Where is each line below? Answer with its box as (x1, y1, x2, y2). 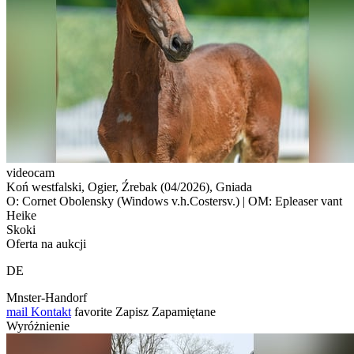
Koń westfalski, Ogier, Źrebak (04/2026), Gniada (6, 179, 252, 194)
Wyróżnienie (6, 318, 70, 333)
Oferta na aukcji (6, 236, 86, 250)
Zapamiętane (152, 304, 216, 318)
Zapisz (115, 304, 149, 318)
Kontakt (28, 304, 71, 318)
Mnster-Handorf (6, 290, 87, 304)
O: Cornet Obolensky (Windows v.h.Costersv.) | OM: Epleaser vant (6, 194, 342, 208)
